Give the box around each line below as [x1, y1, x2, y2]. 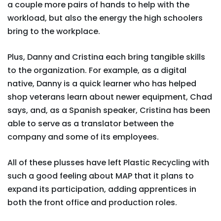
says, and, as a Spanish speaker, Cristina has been [7, 105, 210, 116]
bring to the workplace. [7, 26, 100, 37]
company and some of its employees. [7, 131, 159, 143]
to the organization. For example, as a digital [7, 65, 186, 76]
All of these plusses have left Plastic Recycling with [7, 157, 209, 168]
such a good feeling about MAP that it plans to [7, 170, 194, 182]
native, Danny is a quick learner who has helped [7, 78, 196, 89]
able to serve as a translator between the [7, 118, 174, 129]
